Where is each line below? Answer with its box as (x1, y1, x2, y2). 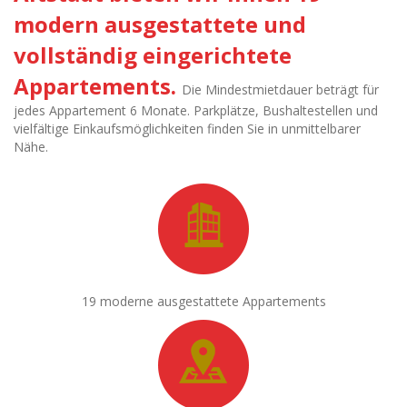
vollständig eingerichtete (14, 39, 292, 70)
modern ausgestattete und (14, 8, 306, 39)
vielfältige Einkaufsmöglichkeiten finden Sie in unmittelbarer (14, 119, 361, 137)
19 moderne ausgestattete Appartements (81, 292, 326, 310)
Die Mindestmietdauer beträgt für (182, 80, 379, 98)
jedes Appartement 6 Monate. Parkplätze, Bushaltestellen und (14, 101, 378, 119)
